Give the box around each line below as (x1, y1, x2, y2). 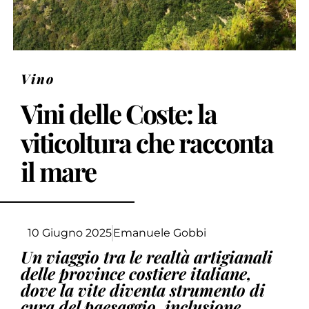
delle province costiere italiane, (21, 261, 252, 284)
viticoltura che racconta (21, 124, 274, 160)
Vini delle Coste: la (21, 95, 217, 131)
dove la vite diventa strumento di (21, 278, 266, 301)
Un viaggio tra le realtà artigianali (21, 245, 273, 268)
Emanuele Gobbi (113, 226, 207, 239)
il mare (21, 153, 97, 189)
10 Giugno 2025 (28, 226, 112, 239)
